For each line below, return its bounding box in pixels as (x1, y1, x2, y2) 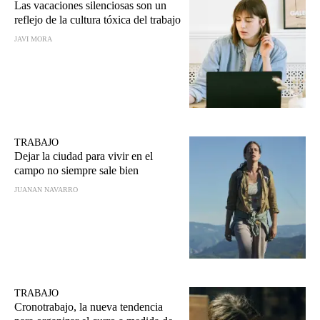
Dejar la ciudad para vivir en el (14, 150, 153, 163)
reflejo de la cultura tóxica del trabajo (14, 13, 181, 26)
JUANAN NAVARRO (14, 186, 78, 194)
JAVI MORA (14, 34, 52, 43)
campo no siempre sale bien (14, 164, 139, 177)
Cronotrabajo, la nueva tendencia (14, 301, 163, 314)
